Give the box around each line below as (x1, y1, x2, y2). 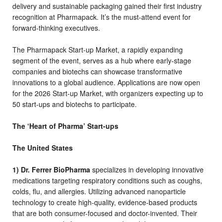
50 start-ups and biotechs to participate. (12, 99, 137, 109)
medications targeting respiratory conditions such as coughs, (12, 175, 202, 185)
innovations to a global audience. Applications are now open (12, 77, 200, 87)
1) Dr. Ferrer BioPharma (12, 164, 90, 174)
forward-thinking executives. (12, 22, 100, 33)
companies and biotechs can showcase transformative (12, 66, 182, 76)
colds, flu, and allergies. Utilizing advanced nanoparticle (12, 186, 186, 196)
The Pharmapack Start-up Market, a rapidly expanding (12, 44, 183, 55)
